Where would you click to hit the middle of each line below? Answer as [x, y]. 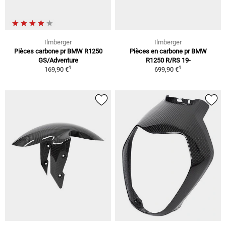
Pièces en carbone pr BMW [168, 51]
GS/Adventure [58, 61]
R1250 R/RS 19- [168, 61]
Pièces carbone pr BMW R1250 [58, 51]
